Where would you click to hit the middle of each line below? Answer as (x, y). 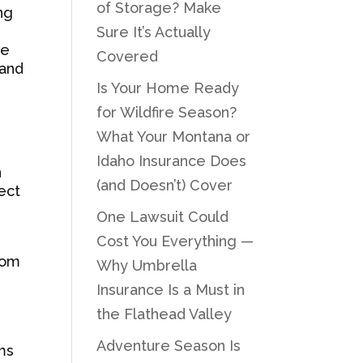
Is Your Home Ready (168, 88)
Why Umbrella (147, 265)
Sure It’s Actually (154, 32)
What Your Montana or (174, 137)
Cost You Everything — (175, 241)
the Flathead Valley (164, 314)
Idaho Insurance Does (172, 161)
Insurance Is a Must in (171, 290)
